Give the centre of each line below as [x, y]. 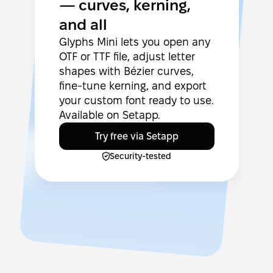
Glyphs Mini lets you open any [134, 42]
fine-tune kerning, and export [133, 86]
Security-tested [140, 156]
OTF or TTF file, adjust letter [127, 56]
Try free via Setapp [136, 136]
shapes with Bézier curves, [126, 71]
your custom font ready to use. [136, 100]
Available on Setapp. [109, 115]
